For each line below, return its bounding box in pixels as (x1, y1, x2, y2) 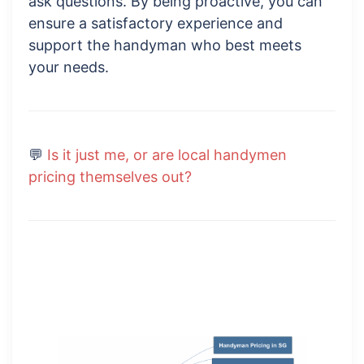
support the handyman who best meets (28, 37, 301, 54)
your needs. (28, 58, 109, 76)
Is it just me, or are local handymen (47, 146, 287, 164)
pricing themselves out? (28, 168, 192, 186)
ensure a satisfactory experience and (28, 15, 283, 32)
